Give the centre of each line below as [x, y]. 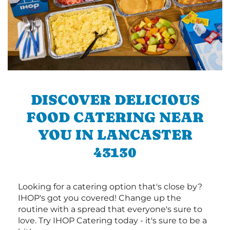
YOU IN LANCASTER [115, 135]
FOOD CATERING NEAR [115, 117]
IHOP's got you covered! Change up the [100, 198]
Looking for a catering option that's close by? [110, 187]
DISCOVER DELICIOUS [115, 100]
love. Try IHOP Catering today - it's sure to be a [112, 221]
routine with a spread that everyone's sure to [110, 209]
